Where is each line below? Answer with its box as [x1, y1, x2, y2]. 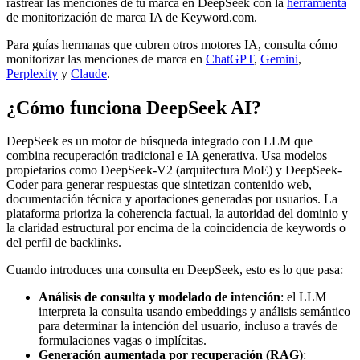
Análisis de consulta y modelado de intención [39, 290, 280, 305]
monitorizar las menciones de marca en [6, 51, 206, 66]
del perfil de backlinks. [6, 235, 121, 250]
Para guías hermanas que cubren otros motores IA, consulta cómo [6, 37, 337, 51]
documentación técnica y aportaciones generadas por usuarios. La [6, 192, 337, 207]
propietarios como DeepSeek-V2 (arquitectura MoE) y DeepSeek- [6, 163, 342, 178]
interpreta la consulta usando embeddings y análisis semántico [39, 305, 350, 319]
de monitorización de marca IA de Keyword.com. [6, 10, 257, 24]
